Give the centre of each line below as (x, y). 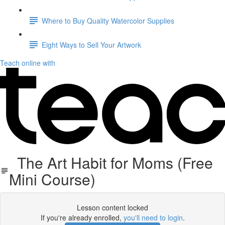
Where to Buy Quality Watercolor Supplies (108, 20)
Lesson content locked (113, 207)
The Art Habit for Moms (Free (111, 162)
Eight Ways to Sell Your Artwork (91, 44)
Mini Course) (52, 179)
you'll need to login (153, 217)
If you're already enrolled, (82, 217)
